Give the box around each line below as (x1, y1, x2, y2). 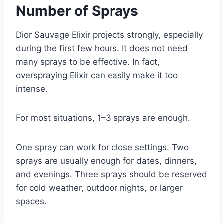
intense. (16, 83, 48, 94)
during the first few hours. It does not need (16, 43, 188, 53)
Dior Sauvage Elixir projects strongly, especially (16, 29, 203, 40)
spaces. (16, 196, 47, 206)
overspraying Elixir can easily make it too (16, 70, 178, 80)
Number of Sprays (16, 2, 138, 19)
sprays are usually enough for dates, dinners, (16, 155, 197, 166)
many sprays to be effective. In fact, (16, 56, 160, 67)
